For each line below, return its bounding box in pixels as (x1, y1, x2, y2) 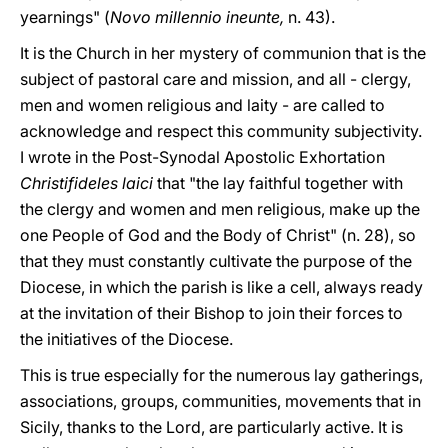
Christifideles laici (20, 173, 157, 193)
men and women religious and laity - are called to (20, 95, 385, 115)
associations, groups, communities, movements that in (20, 391, 421, 411)
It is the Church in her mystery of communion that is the (20, 43, 426, 63)
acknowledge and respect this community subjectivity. (20, 121, 422, 141)
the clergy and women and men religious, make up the (20, 199, 420, 219)
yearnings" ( (20, 7, 110, 27)
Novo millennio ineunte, (110, 7, 288, 27)
